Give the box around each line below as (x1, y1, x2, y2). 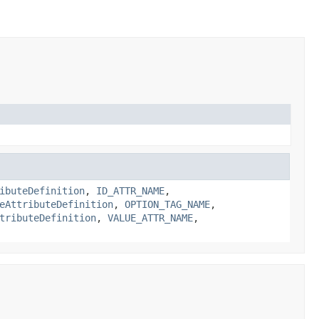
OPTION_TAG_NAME (125, 198, 210, 210)
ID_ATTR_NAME (96, 184, 164, 197)
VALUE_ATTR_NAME (108, 211, 193, 224)
